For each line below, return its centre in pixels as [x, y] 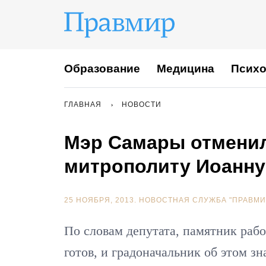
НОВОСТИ [142, 104]
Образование [102, 68]
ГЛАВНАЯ [83, 104]
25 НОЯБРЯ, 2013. [102, 200]
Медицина [186, 68]
